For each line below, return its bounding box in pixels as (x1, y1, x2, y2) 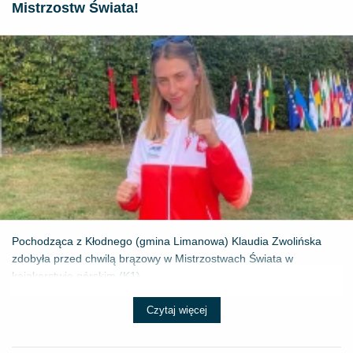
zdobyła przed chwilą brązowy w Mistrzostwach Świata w (12, 251, 293, 265)
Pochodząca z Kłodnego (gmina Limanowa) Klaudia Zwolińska (12, 234, 321, 247)
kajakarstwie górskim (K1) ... (12, 269, 153, 282)
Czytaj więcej (146, 303, 207, 316)
